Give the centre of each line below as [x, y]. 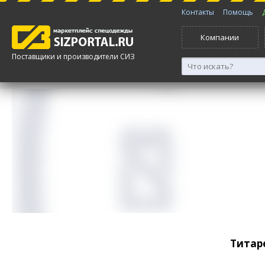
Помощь [238, 12]
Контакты [198, 12]
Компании [220, 37]
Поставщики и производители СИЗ [73, 56]
